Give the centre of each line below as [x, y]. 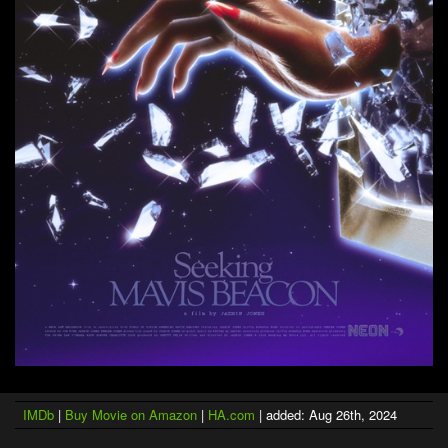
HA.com [231, 414]
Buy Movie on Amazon [131, 414]
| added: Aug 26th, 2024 [326, 414]
